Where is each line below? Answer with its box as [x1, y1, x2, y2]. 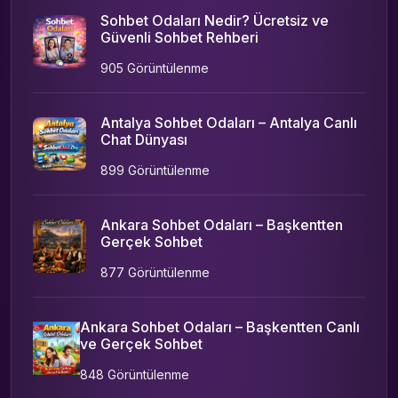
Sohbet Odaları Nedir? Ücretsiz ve [100, 11, 329, 29]
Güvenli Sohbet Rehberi [100, 28, 259, 46]
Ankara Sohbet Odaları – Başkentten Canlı [80, 317, 361, 336]
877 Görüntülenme [100, 264, 210, 280]
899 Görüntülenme [100, 162, 210, 178]
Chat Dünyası [100, 130, 187, 148]
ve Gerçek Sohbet [80, 334, 203, 353]
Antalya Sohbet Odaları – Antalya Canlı [100, 113, 357, 131]
